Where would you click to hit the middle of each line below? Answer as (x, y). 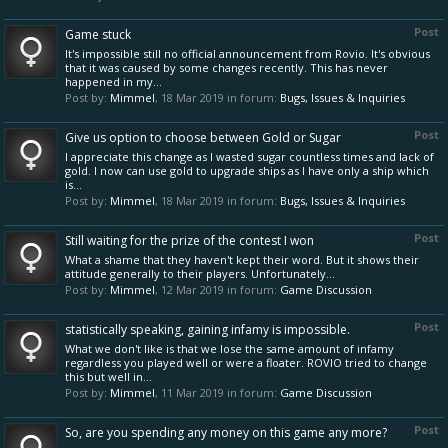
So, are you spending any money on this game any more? (226, 432)
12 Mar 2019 (192, 289)
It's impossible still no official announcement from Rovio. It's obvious (247, 53)
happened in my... (113, 81)
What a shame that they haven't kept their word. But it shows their (242, 259)
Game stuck (98, 34)
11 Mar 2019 (192, 392)
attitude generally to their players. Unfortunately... (200, 273)
